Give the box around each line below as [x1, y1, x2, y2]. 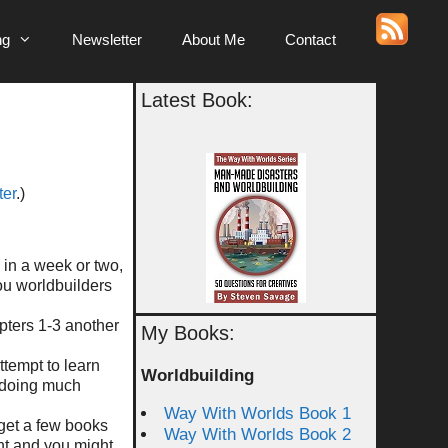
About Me [182, 31, 245, 48]
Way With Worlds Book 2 [164, 425, 351, 444]
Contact [285, 31, 336, 48]
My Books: [141, 322, 235, 344]
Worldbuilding [141, 366, 254, 385]
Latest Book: [141, 89, 253, 111]
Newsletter [72, 31, 142, 48]
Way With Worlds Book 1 [164, 404, 351, 423]
